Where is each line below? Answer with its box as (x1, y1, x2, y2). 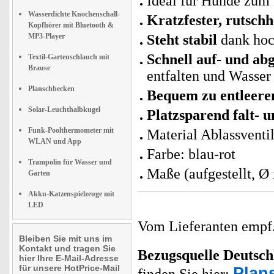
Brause (28, 63, 50, 72)
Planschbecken (28, 84, 75, 93)
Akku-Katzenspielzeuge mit (28, 189, 114, 198)
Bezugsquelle (138, 246, 220, 263)
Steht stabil (147, 31, 217, 48)
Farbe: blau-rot (147, 146, 235, 162)
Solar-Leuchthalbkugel (28, 105, 100, 114)
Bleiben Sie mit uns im (19, 233, 112, 243)
